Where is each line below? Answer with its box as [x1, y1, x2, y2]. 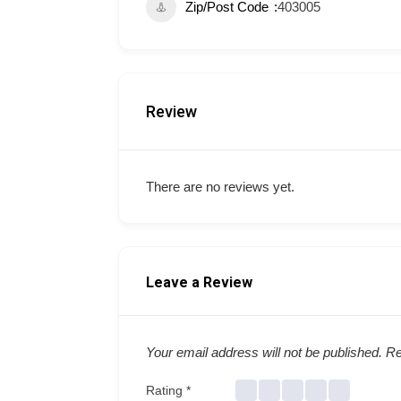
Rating [146, 382, 186, 397]
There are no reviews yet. [146, 179, 294, 194]
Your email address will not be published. [146, 345, 382, 360]
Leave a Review [146, 274, 252, 291]
